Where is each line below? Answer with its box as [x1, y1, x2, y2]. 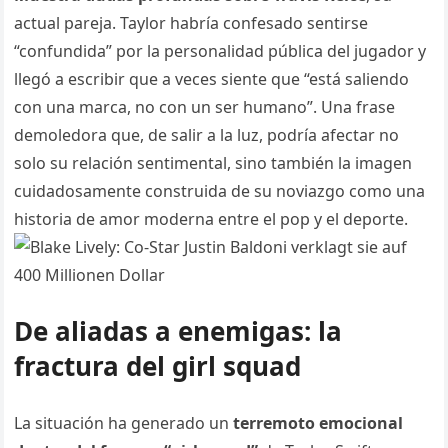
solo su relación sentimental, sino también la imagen [14, 152, 413, 175]
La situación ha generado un [14, 412, 234, 435]
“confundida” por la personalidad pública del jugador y [14, 40, 427, 63]
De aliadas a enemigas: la [14, 313, 343, 350]
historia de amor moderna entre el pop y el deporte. [14, 208, 409, 231]
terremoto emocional [233, 412, 404, 435]
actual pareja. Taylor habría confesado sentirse [14, 12, 369, 35]
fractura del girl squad [14, 348, 302, 385]
